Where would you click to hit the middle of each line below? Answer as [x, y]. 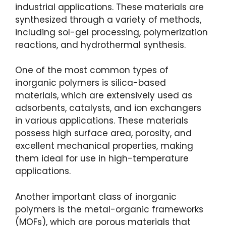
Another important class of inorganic [96, 196]
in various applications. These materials [102, 121]
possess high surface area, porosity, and [103, 133]
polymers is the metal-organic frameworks [109, 209]
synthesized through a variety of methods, [108, 19]
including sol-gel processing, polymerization [111, 32]
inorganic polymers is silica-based [91, 83]
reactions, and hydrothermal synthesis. [100, 45]
